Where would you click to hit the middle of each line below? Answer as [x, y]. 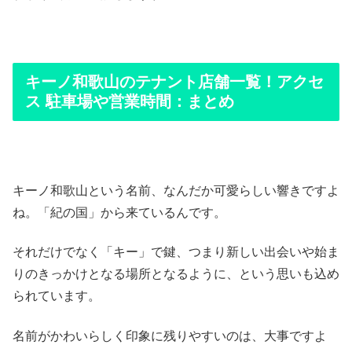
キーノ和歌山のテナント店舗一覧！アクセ [174, 81]
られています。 [57, 296]
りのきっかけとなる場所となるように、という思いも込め [176, 274]
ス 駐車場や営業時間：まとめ [130, 101]
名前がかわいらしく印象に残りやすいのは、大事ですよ [170, 335]
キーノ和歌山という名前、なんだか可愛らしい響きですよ [176, 191]
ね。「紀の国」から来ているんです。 [119, 213]
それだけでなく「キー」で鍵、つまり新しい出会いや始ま [176, 252]
